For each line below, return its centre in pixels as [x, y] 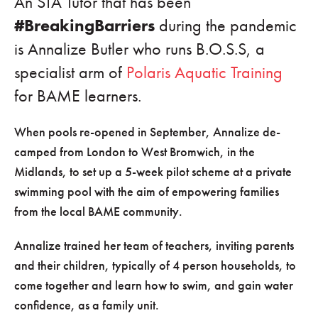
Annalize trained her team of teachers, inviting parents [154, 246]
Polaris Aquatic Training [204, 73]
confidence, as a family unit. [87, 305]
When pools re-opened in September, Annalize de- [147, 132]
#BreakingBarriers [84, 26]
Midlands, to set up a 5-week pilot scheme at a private [153, 172]
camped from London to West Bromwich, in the [135, 152]
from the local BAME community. [98, 212]
